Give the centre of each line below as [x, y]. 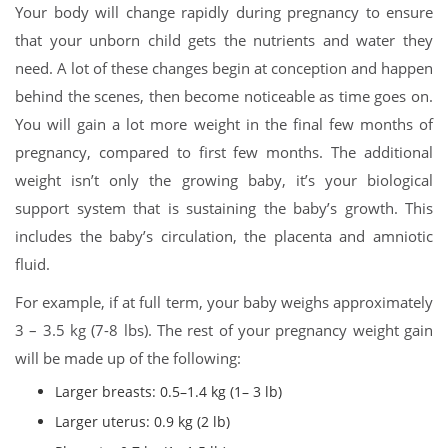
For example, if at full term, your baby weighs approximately [224, 302]
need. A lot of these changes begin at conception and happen [224, 68]
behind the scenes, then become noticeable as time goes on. [224, 96]
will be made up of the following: [130, 358]
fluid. [34, 264]
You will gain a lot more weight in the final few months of [224, 124]
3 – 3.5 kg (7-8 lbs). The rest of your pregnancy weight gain [224, 330]
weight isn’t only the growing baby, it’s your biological [224, 180]
